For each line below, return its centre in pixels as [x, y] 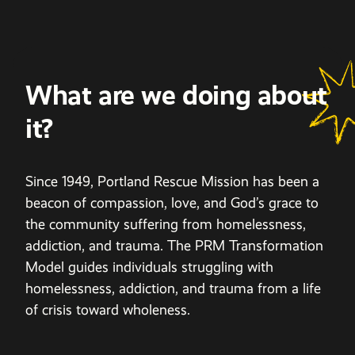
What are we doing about [176, 95]
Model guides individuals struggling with [149, 267]
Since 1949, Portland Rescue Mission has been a [172, 181]
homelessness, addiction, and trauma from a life [173, 288]
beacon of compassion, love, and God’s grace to [172, 202]
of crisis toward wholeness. [108, 309]
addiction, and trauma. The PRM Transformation [174, 245]
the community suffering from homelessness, [166, 224]
